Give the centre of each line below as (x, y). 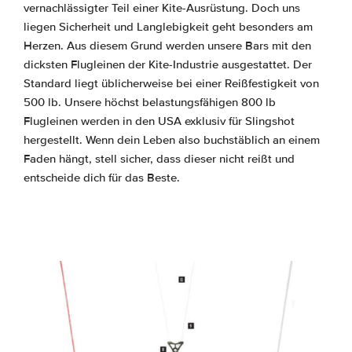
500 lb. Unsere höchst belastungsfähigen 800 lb (150, 103)
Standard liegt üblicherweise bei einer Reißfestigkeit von (171, 84)
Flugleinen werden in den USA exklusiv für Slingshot (159, 121)
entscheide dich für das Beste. (102, 178)
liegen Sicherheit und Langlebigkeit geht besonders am (168, 27)
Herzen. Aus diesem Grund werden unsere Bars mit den (167, 46)
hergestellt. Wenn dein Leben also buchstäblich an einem (172, 140)
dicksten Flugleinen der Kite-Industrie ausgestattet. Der (168, 65)
